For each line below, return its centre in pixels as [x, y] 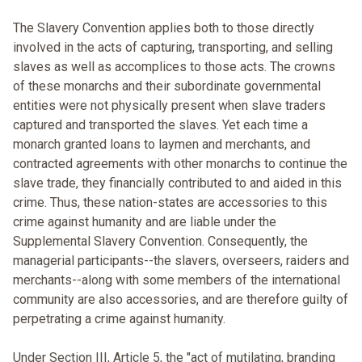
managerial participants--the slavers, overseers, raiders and [181, 261]
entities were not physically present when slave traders [169, 106]
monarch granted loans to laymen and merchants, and [162, 145]
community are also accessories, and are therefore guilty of [181, 300]
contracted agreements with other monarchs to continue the [180, 164]
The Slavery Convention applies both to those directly [164, 28]
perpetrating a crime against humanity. [119, 319]
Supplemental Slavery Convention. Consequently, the [160, 242]
